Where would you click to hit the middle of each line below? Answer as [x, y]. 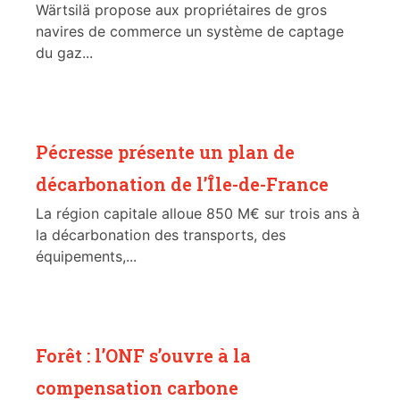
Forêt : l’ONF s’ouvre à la [143, 356]
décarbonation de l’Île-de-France [182, 184]
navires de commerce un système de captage [190, 32]
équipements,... [86, 257]
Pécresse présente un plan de [165, 152]
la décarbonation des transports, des [161, 235]
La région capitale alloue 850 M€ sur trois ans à [198, 214]
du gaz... [64, 53]
